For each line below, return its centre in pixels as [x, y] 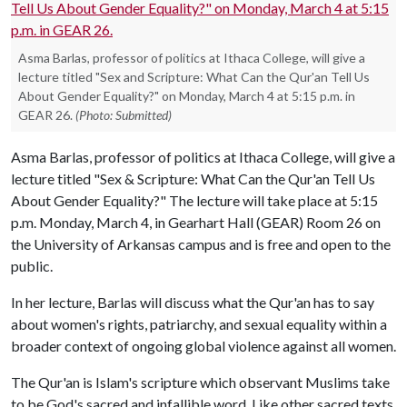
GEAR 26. [45, 115]
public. [32, 266]
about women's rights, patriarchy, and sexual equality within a [199, 324]
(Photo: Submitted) [124, 115]
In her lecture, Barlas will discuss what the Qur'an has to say [193, 302]
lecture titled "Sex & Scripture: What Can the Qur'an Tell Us [193, 179]
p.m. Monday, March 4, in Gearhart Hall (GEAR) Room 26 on [196, 222]
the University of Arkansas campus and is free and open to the [201, 244]
